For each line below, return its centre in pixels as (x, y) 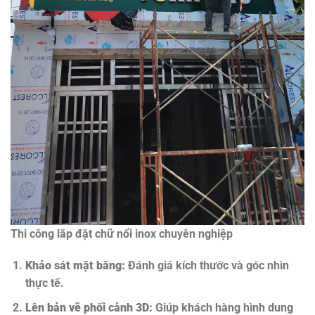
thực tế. (44, 283)
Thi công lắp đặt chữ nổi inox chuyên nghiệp (122, 233)
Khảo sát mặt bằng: (75, 266)
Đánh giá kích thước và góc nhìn (207, 266)
